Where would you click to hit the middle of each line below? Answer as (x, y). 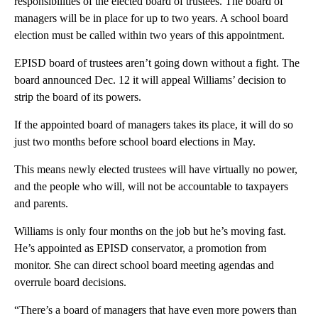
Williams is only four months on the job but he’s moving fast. (150, 231)
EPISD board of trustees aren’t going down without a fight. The (157, 63)
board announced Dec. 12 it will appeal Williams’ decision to (150, 80)
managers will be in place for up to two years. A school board (151, 18)
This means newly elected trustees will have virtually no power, (156, 170)
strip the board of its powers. (78, 97)
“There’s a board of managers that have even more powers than (155, 310)
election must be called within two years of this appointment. (149, 35)
